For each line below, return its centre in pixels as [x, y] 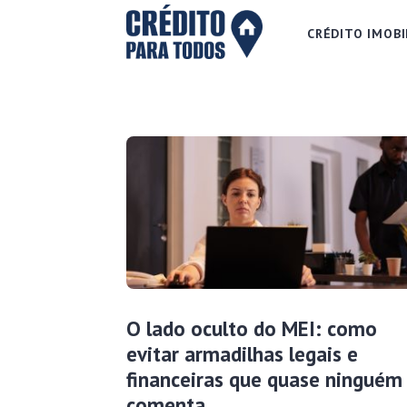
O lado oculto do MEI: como [251, 328]
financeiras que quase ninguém [264, 379]
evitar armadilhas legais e [242, 353]
